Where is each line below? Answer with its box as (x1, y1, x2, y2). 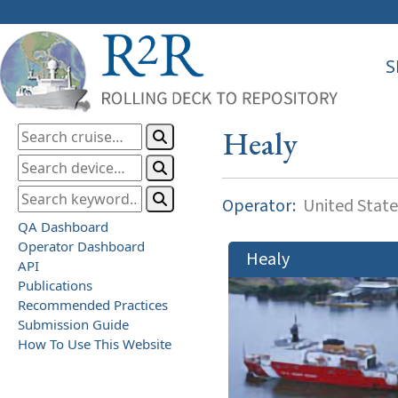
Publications (18, 275, 92, 294)
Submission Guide (18, 314, 129, 333)
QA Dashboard (18, 217, 108, 235)
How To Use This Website (18, 334, 171, 353)
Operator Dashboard (18, 236, 145, 255)
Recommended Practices (18, 295, 168, 314)
